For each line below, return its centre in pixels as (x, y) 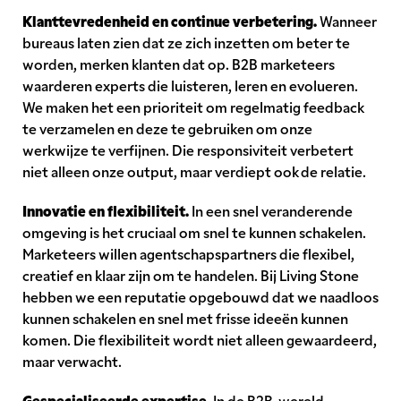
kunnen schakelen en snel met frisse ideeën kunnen (185, 318)
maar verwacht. (72, 361)
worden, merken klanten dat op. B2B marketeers (179, 64)
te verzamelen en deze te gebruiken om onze (167, 128)
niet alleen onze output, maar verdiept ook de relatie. (194, 171)
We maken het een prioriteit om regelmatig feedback (193, 107)
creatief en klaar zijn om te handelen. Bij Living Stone (191, 275)
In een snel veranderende (271, 211)
